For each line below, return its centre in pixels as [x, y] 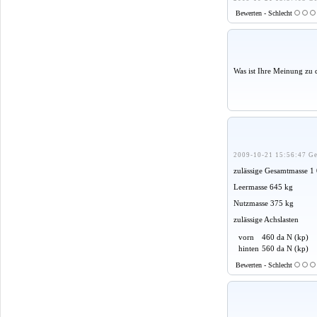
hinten [249, 249]
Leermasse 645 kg [263, 187]
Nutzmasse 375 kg [264, 203]
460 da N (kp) [285, 237]
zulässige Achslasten [266, 220]
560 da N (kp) [285, 249]
